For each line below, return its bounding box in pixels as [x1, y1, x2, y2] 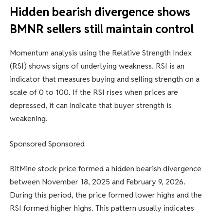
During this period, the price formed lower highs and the [10, 190, 202, 200]
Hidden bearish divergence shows [10, 4, 190, 20]
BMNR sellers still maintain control [10, 21, 194, 37]
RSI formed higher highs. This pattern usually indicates [10, 203, 194, 214]
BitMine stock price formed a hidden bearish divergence [10, 163, 201, 174]
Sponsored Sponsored [10, 138, 85, 149]
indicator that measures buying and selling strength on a [10, 74, 200, 85]
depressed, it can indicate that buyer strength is [10, 100, 172, 111]
